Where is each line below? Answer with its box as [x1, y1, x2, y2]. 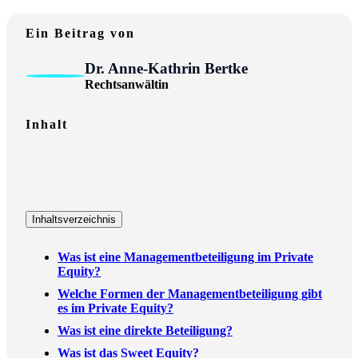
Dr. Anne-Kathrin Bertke [85, 60, 248, 78]
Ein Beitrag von [26, 26, 135, 41]
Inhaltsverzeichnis [32, 213, 116, 225]
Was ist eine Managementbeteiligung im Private [58, 250, 313, 265]
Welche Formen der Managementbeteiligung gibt [58, 287, 322, 301]
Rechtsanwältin [85, 78, 169, 92]
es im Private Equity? [58, 301, 173, 316]
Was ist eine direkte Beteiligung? [58, 324, 233, 338]
